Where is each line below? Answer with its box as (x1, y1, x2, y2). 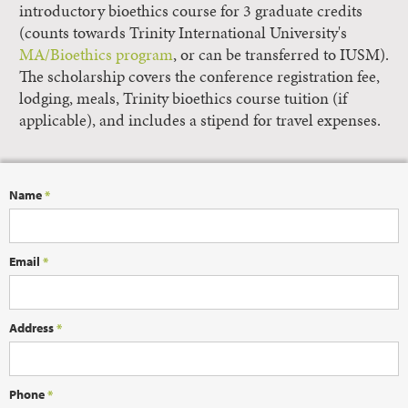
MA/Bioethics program (19, 44, 173, 66)
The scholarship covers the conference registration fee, (19, 66, 380, 87)
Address (9, 320, 56, 336)
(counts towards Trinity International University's (19, 22, 347, 44)
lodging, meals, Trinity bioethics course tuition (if (19, 87, 347, 109)
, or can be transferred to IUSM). (173, 44, 389, 66)
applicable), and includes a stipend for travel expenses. (19, 109, 381, 131)
